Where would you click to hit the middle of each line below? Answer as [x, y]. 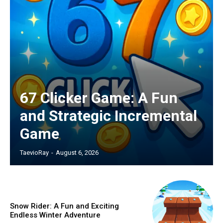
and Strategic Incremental [109, 116]
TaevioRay [34, 153]
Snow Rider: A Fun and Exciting [64, 206]
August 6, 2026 [77, 153]
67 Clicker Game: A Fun [99, 98]
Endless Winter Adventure [55, 215]
